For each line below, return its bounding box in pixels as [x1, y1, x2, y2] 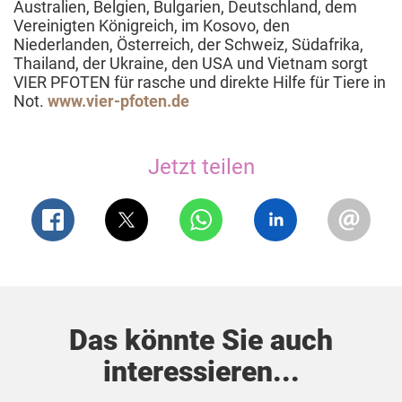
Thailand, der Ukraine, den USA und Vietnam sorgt [13, 53, 368, 73]
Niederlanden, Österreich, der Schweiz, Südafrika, [13, 34, 363, 54]
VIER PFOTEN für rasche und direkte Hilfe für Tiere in [13, 72, 386, 92]
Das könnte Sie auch [69, 322, 333, 357]
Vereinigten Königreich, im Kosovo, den [13, 15, 290, 35]
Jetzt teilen [147, 153, 255, 179]
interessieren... [102, 354, 300, 389]
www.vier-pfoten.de [48, 91, 189, 110]
